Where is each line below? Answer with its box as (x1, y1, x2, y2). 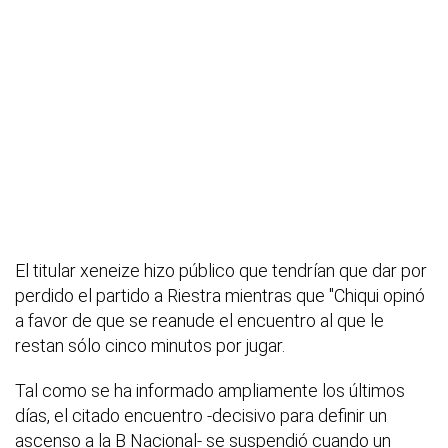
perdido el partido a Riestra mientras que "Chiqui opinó (15, 285, 425, 307)
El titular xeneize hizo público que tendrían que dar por (15, 260, 427, 282)
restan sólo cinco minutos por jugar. (15, 335, 285, 357)
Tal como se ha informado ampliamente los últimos (15, 380, 405, 402)
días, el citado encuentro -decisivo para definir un (15, 405, 387, 427)
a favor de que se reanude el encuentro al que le (15, 310, 384, 332)
